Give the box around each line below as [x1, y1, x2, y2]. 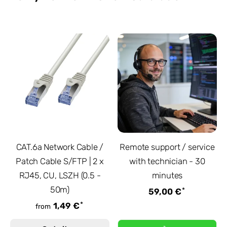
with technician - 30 [129, 156, 205, 167]
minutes [152, 170, 183, 181]
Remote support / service [120, 142, 215, 153]
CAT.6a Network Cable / [16, 142, 104, 153]
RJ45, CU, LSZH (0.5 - [19, 170, 101, 181]
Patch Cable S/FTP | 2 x [16, 156, 104, 167]
